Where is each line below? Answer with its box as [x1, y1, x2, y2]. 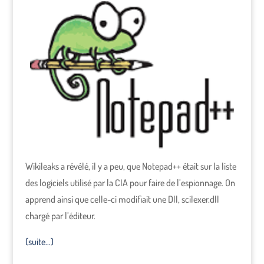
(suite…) [25, 236, 54, 247]
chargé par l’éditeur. [25, 210, 95, 222]
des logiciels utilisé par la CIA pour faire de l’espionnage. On [25, 177, 235, 189]
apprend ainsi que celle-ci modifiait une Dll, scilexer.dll [25, 193, 219, 205]
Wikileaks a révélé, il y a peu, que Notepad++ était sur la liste [25, 160, 236, 172]
